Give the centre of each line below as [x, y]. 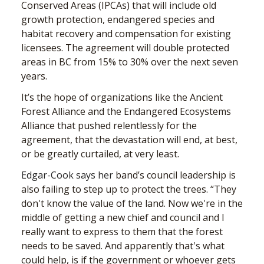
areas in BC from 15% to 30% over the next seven [130, 62]
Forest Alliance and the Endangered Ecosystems [126, 112]
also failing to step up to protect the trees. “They [129, 189]
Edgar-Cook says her [68, 175]
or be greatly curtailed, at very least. [100, 154]
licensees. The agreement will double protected [125, 48]
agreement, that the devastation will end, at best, [129, 140]
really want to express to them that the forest [122, 232]
